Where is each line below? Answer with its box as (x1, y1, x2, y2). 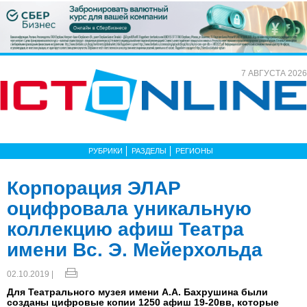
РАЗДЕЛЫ (132, 146, 167, 155)
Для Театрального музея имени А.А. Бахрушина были (7, 286, 268, 297)
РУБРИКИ (88, 146, 123, 155)
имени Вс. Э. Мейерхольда (7, 238, 262, 260)
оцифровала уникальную (7, 197, 251, 219)
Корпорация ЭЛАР (7, 177, 181, 199)
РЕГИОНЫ (175, 146, 213, 155)
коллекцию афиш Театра (7, 218, 244, 240)
